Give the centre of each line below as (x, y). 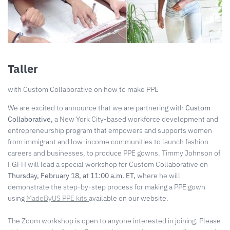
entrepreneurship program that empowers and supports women (110, 130)
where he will (159, 176)
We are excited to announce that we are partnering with (97, 108)
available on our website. (129, 198)
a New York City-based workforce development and (136, 119)
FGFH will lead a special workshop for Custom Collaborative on (108, 164)
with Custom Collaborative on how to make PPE (83, 89)
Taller (23, 69)
